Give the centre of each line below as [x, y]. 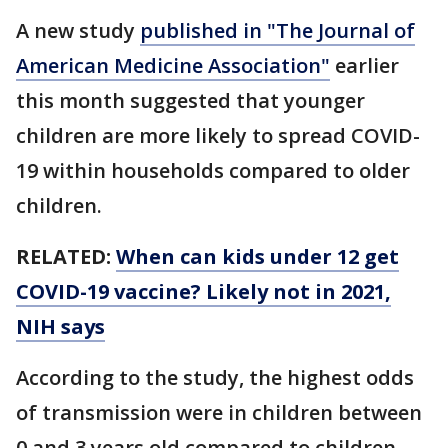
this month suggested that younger [190, 100]
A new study [78, 30]
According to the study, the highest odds [215, 377]
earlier [364, 65]
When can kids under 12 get [257, 256]
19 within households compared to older [213, 170]
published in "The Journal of [277, 30]
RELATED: [66, 256]
